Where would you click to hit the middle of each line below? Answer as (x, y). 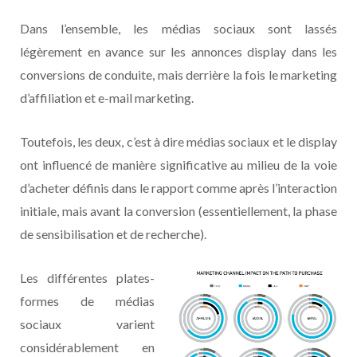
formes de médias (87, 301)
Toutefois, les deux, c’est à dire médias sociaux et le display (178, 142)
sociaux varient (87, 324)
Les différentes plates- (87, 278)
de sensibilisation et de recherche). (113, 234)
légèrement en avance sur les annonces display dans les (178, 52)
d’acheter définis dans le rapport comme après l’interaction (178, 188)
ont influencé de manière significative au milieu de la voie (178, 165)
